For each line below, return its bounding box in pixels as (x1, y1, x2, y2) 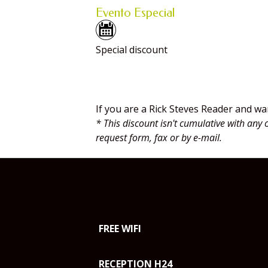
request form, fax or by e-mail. (96, 131, 222, 144)
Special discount (96, 43, 167, 56)
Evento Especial (96, 6, 175, 20)
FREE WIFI (99, 222, 141, 235)
